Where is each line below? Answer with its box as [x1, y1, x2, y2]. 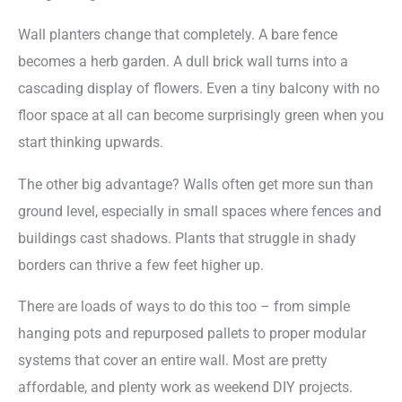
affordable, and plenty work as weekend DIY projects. [18, 379, 353, 397]
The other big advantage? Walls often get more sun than [18, 175, 373, 193]
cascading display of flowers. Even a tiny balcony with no [18, 80, 380, 98]
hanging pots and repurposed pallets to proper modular [18, 325, 366, 343]
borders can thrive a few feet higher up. [18, 256, 264, 274]
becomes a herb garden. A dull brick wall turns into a [18, 53, 348, 71]
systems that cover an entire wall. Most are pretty [18, 352, 328, 370]
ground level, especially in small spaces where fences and [18, 202, 381, 220]
